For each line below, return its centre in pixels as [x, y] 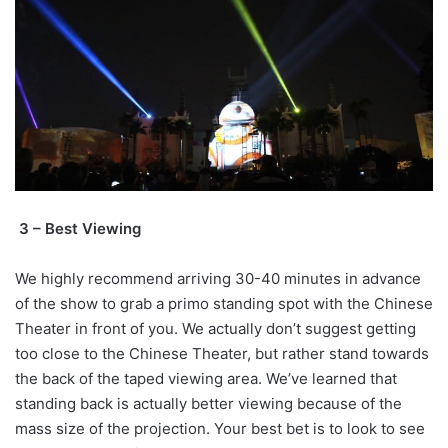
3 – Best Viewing [80, 228]
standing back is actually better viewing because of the [208, 403]
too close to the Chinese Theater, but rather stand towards [222, 353]
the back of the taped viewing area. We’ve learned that [206, 378]
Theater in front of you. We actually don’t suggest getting [215, 328]
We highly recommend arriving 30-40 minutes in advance [218, 278]
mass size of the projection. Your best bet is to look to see [220, 428]
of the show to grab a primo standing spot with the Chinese [224, 303]
